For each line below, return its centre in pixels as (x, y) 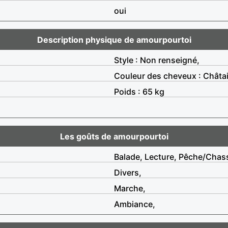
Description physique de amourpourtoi (114, 39)
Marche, (130, 188)
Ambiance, (135, 204)
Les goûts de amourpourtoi (114, 136)
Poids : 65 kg (139, 91)
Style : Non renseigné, (157, 60)
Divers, (128, 172)
